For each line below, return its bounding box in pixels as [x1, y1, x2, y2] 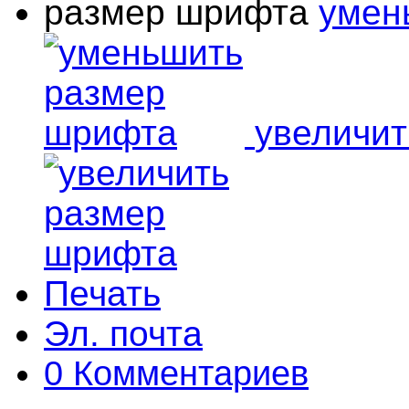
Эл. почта [44, 314, 203, 354]
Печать [44, 274, 161, 314]
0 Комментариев [44, 354, 309, 393]
